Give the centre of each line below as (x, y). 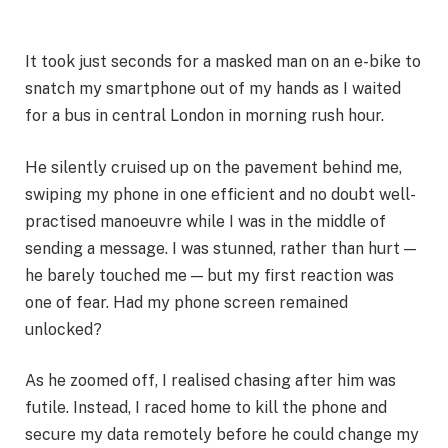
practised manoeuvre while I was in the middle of (205, 221)
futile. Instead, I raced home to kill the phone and (206, 408)
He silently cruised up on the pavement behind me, (213, 167)
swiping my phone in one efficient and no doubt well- (220, 194)
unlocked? (63, 329)
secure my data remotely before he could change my (222, 435)
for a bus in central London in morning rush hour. (204, 115)
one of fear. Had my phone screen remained (186, 302)
